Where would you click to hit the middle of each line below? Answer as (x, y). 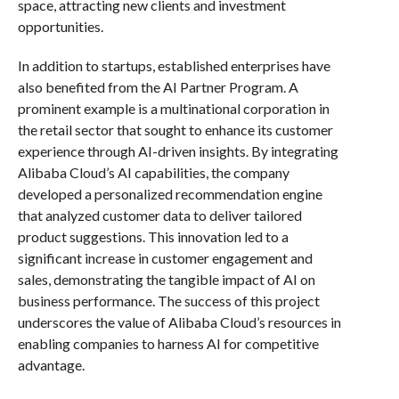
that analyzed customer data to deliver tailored (159, 215)
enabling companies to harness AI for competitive (168, 343)
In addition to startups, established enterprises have (174, 65)
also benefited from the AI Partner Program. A (158, 86)
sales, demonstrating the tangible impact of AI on (166, 279)
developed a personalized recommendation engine (170, 193)
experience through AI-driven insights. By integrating (178, 151)
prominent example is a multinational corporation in (173, 108)
